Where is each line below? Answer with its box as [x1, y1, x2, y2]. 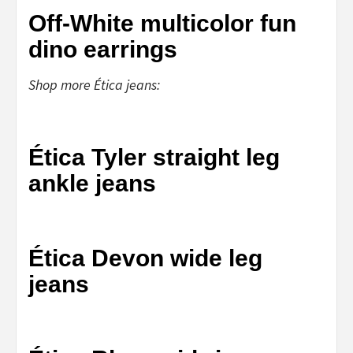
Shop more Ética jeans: [28, 75, 160, 94]
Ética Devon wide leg [28, 244, 262, 271]
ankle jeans [28, 169, 156, 196]
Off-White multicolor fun [28, 9, 296, 36]
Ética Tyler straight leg [28, 143, 280, 170]
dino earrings [28, 35, 177, 62]
